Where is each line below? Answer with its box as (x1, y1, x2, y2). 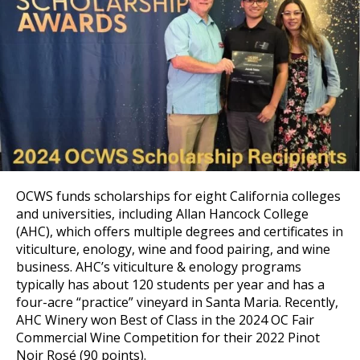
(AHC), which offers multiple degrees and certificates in (16, 222, 343, 240)
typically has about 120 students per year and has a (16, 275, 325, 293)
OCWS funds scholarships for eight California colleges (16, 186, 341, 205)
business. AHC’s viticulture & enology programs (16, 257, 301, 276)
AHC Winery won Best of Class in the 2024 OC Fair (16, 310, 314, 329)
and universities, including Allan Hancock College (16, 204, 309, 223)
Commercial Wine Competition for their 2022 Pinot (16, 328, 320, 346)
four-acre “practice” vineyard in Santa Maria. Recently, (16, 292, 338, 311)
